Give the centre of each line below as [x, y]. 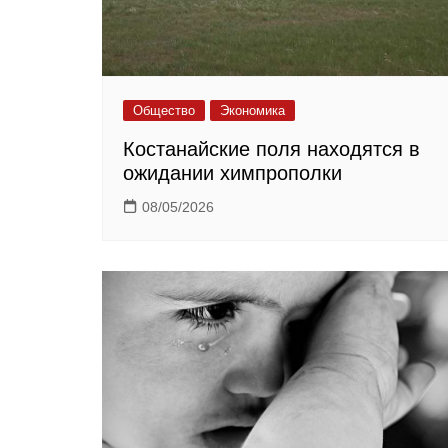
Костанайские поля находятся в [271, 149]
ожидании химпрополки [232, 173]
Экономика [252, 111]
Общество [164, 111]
